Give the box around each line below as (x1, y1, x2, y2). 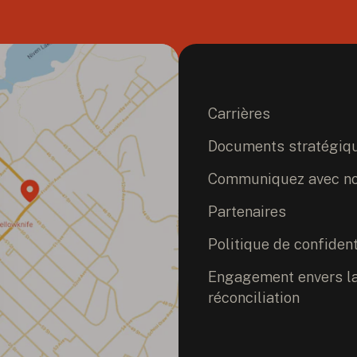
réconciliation (208, 288, 300, 306)
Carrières (208, 104, 271, 123)
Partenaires (208, 202, 287, 220)
